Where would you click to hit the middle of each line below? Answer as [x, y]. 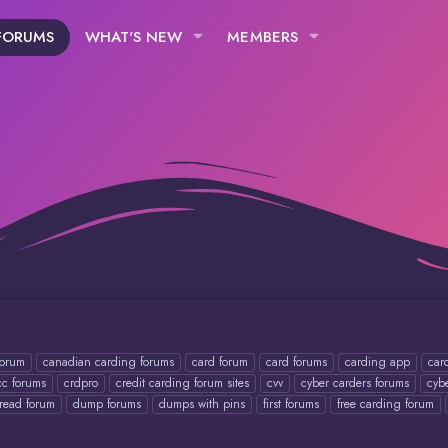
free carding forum [385, 404]
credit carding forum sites [182, 383]
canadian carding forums [108, 362]
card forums [296, 362]
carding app [377, 362]
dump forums [107, 404]
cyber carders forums [355, 383]
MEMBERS [263, 36]
